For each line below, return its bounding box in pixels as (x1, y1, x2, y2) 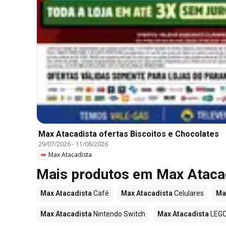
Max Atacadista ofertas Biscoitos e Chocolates (38, 129, 219, 139)
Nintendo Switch (92, 209, 145, 218)
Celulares (173, 189, 204, 197)
